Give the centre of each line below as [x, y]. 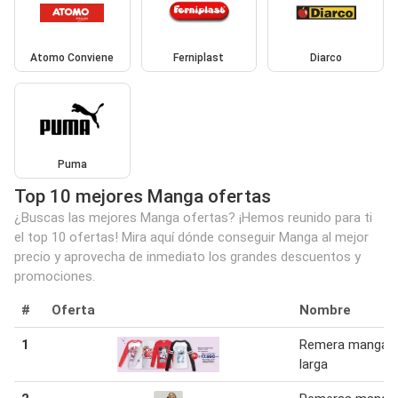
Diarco [326, 58]
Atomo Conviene [72, 58]
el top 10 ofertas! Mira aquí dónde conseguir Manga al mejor [191, 237]
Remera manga [344, 344]
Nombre [325, 310]
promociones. [55, 276]
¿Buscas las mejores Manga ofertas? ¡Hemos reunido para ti [193, 217]
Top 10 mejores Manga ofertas [143, 196]
